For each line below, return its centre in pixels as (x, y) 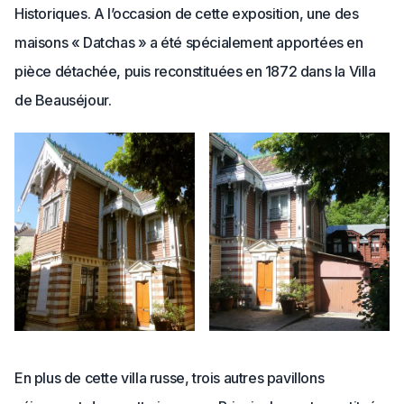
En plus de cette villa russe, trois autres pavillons (170, 377)
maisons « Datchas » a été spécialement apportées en (189, 42)
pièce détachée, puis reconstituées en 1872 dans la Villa (195, 71)
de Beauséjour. (63, 100)
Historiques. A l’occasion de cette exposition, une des (187, 14)
